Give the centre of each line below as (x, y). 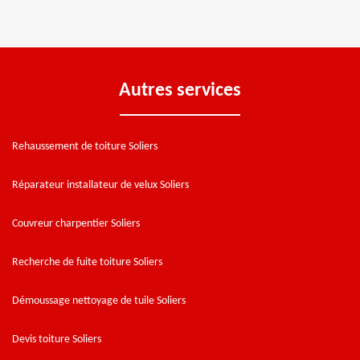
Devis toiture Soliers (57, 339)
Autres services (180, 90)
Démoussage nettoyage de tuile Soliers (99, 301)
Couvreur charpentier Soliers (76, 223)
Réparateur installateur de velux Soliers (100, 185)
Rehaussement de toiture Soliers (85, 146)
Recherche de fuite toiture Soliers (87, 262)
